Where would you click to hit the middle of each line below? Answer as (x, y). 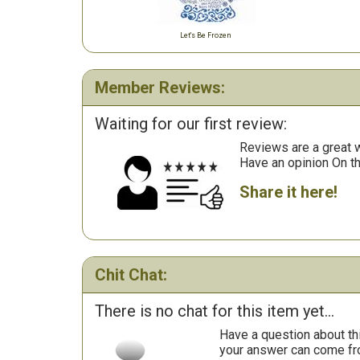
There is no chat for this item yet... (215, 311)
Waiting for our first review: (191, 124)
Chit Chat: (131, 275)
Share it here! (288, 192)
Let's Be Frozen (206, 35)
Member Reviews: (160, 88)
